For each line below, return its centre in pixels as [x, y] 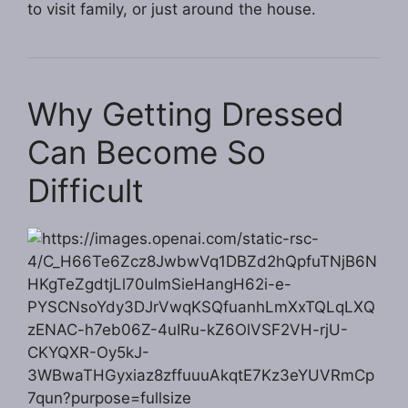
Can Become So [147, 153]
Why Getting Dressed [186, 114]
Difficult [86, 191]
